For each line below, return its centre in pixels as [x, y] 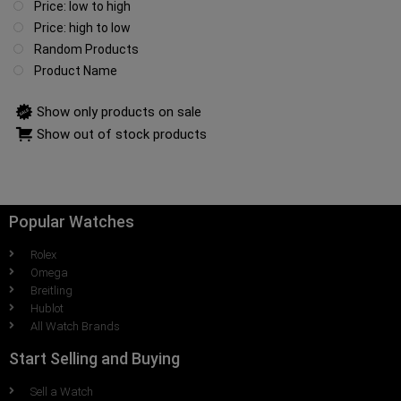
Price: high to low [82, 28]
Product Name [76, 71]
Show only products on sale [119, 111]
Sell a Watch [62, 391]
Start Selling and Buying [94, 358]
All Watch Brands [75, 326]
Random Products [86, 49]
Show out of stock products [122, 135]
